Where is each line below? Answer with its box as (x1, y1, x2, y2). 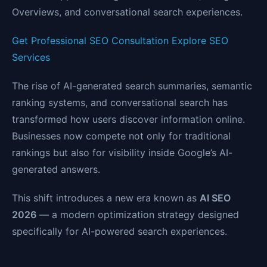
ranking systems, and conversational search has (12, 97, 228, 109)
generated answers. (12, 163, 100, 176)
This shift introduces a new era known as (12, 192, 200, 204)
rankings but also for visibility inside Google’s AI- (12, 147, 232, 159)
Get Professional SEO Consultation (12, 35, 172, 47)
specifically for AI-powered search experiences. (12, 225, 227, 238)
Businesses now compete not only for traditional (12, 130, 231, 142)
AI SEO (200, 192, 231, 204)
